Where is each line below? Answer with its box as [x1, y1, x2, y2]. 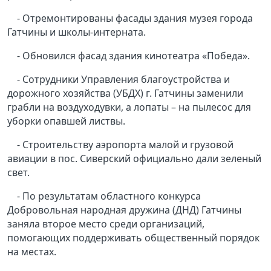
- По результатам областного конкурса [17, 189, 201, 203]
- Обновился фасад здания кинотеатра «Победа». [17, 49, 250, 63]
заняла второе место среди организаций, [7, 217, 204, 231]
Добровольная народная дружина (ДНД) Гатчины [7, 203, 241, 217]
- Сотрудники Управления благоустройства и [17, 73, 230, 87]
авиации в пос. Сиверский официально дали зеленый [7, 152, 261, 166]
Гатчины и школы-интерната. [7, 25, 146, 39]
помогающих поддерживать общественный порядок [7, 231, 260, 245]
